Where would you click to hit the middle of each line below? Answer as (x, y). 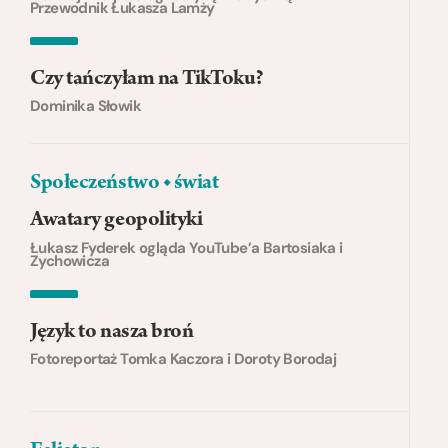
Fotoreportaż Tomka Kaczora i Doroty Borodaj (183, 359)
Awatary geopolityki (116, 221)
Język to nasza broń (112, 332)
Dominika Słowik (85, 106)
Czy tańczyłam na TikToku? (147, 79)
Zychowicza (69, 260)
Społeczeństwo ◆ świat (124, 184)
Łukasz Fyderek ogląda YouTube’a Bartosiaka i (186, 247)
